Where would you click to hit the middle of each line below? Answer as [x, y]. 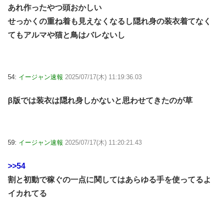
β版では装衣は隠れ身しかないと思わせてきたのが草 [100, 101]
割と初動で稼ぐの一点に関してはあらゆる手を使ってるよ [109, 180]
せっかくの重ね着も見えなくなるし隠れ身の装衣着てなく [109, 21]
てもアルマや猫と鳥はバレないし [66, 35]
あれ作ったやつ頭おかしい [55, 7]
